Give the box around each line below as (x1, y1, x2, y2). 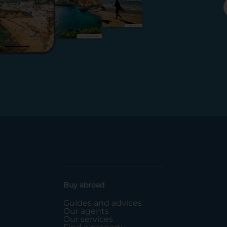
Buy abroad (63, 180, 105, 190)
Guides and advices (63, 198, 142, 208)
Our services (63, 214, 113, 224)
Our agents (63, 206, 109, 216)
